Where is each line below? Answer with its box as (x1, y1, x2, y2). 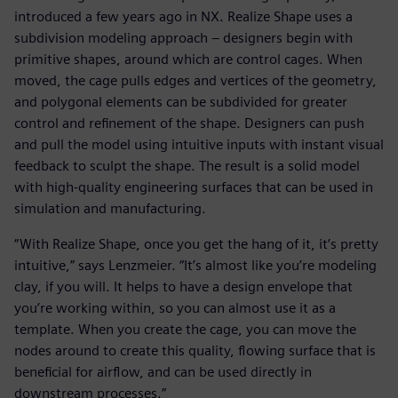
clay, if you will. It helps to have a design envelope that (14, 277, 353, 295)
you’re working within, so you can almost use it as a (14, 298, 336, 316)
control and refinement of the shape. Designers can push (14, 114, 364, 131)
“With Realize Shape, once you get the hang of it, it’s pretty (14, 235, 378, 252)
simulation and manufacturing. (14, 199, 206, 217)
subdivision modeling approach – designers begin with (14, 28, 353, 46)
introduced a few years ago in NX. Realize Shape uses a (14, 7, 353, 25)
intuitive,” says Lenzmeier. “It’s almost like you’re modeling (14, 256, 377, 274)
